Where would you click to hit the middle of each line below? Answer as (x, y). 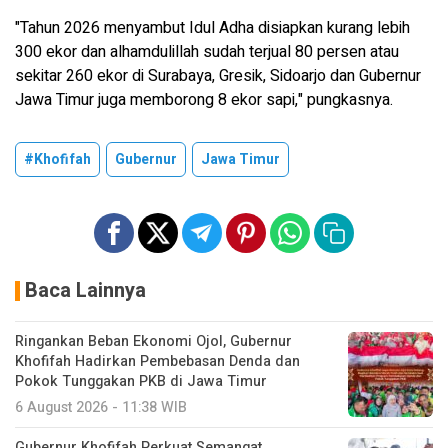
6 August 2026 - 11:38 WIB (101, 407)
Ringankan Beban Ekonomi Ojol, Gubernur (153, 341)
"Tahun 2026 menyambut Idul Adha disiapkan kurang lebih (212, 27)
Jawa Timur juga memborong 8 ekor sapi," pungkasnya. (204, 99)
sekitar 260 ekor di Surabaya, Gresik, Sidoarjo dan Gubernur (218, 75)
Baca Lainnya (85, 290)
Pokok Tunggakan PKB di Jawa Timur (141, 381)
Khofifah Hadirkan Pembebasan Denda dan (157, 361)
